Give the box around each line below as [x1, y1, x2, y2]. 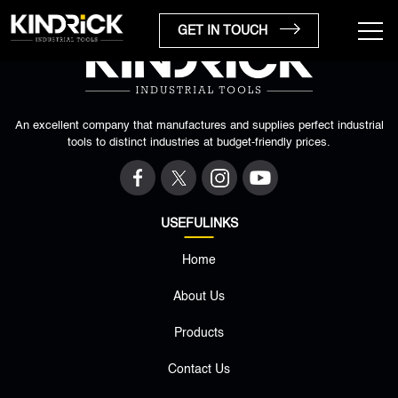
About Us [173, 291, 225, 303]
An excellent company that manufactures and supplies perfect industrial [14, 120, 384, 131]
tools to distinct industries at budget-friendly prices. [68, 137, 330, 148]
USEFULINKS [160, 218, 238, 230]
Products [174, 327, 224, 339]
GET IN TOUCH [177, 25, 271, 37]
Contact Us [168, 363, 230, 376]
